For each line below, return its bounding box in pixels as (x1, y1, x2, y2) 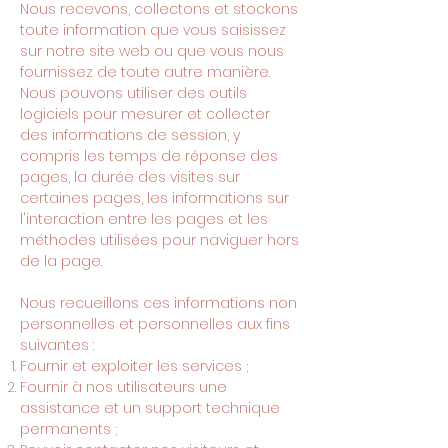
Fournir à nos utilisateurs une (20, 377, 227, 397)
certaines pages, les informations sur (20, 188, 289, 208)
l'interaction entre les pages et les (20, 209, 268, 229)
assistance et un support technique (20, 398, 280, 418)
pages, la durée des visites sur (20, 167, 240, 187)
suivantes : (20, 335, 94, 355)
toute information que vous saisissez (20, 20, 286, 40)
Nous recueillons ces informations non (20, 293, 297, 313)
